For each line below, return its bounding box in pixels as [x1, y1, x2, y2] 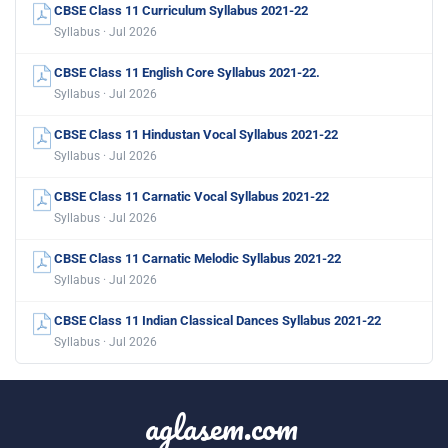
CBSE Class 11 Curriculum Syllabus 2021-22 [54, 2, 308, 18]
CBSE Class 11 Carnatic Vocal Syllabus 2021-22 [54, 188, 329, 204]
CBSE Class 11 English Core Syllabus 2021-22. [54, 64, 320, 80]
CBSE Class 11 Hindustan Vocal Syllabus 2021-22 [54, 126, 338, 142]
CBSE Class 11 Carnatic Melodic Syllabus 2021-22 [54, 250, 341, 266]
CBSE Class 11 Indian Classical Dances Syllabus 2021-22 [54, 312, 381, 328]
